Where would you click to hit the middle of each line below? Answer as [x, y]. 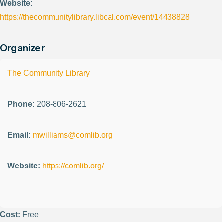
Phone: [21, 104]
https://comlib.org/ [73, 166]
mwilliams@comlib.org [73, 135]
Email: [19, 135]
